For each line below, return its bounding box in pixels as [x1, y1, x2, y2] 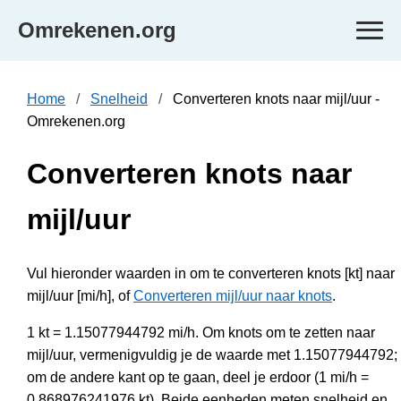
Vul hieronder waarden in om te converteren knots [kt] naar [27, 265, 395, 281]
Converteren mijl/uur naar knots [133, 287, 332, 303]
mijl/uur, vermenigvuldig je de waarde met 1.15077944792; [27, 346, 397, 363]
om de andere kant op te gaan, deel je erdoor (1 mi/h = [27, 369, 369, 385]
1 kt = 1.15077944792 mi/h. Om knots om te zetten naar [27, 324, 375, 340]
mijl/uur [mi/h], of [27, 287, 133, 303]
